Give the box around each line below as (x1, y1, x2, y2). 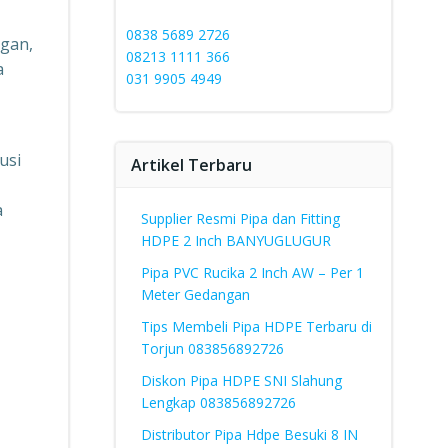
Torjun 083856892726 (140, 339, 284, 358)
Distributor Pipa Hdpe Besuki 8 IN (140, 425, 358, 444)
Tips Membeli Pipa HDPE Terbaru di (140, 317, 372, 336)
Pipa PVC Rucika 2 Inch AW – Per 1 (140, 263, 364, 282)
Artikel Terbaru (130, 154, 252, 176)
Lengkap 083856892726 (140, 393, 296, 412)
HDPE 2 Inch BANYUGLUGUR (140, 231, 331, 250)
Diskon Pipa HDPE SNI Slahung (140, 371, 342, 390)
